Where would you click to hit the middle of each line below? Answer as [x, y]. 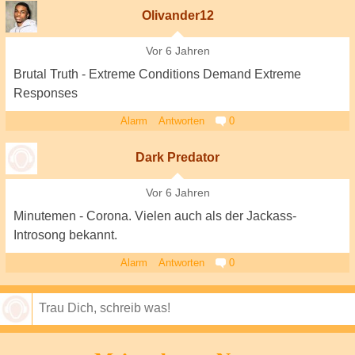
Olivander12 [177, 15]
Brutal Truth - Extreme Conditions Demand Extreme [157, 74]
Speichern [318, 340]
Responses [46, 93]
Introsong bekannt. [65, 235]
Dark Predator [177, 157]
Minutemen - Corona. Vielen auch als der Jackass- [155, 216]
